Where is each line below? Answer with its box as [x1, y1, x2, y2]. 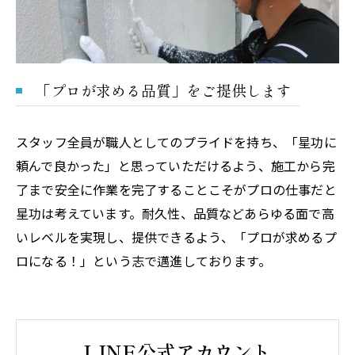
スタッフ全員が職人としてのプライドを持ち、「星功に [16, 132, 337, 152]
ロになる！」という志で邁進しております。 [16, 251, 271, 271]
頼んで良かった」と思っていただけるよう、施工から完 [16, 156, 335, 176]
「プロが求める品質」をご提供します [36, 79, 292, 101]
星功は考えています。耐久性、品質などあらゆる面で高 [16, 204, 334, 223]
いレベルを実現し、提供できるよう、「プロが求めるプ [16, 227, 337, 247]
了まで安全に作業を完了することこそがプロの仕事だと [16, 180, 337, 200]
